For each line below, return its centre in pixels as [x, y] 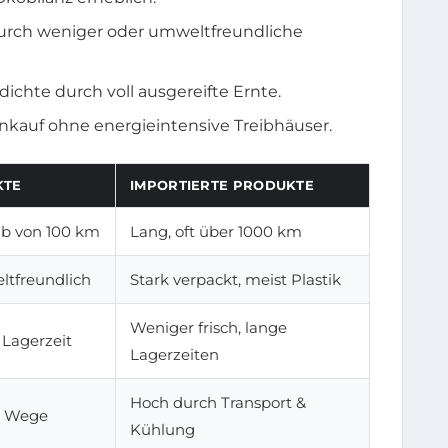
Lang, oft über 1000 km [216, 231]
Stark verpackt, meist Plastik [235, 279]
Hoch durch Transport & [218, 402]
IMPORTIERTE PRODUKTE [222, 184]
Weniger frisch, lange [208, 327]
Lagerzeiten [174, 354]
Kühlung [162, 429]
